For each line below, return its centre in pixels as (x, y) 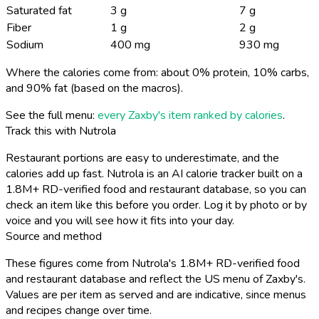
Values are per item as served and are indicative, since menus (156, 294)
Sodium (25, 45)
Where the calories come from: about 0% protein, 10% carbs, (157, 72)
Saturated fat (39, 10)
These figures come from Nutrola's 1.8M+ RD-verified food (153, 263)
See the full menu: (52, 115)
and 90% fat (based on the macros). (94, 88)
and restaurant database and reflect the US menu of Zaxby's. (156, 279)
